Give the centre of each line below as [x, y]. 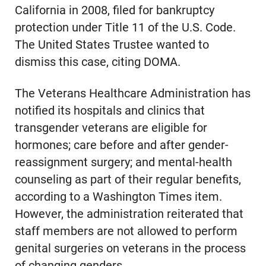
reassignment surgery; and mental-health [123, 162]
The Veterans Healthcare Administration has [132, 93]
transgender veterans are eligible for [111, 128]
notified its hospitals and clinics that [110, 110]
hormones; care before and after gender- [121, 145]
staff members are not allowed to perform [126, 231]
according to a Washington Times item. [118, 197]
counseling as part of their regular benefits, [128, 179]
